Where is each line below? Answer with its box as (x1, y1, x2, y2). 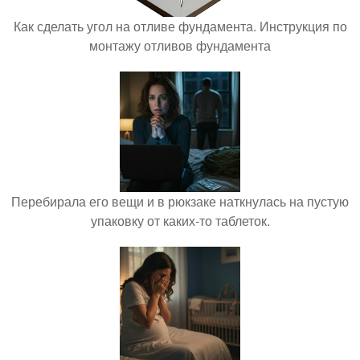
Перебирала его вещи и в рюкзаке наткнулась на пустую (11, 191, 349, 211)
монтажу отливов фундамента (89, 35, 271, 55)
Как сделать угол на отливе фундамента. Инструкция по (13, 16, 347, 35)
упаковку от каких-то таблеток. (90, 211, 270, 230)
